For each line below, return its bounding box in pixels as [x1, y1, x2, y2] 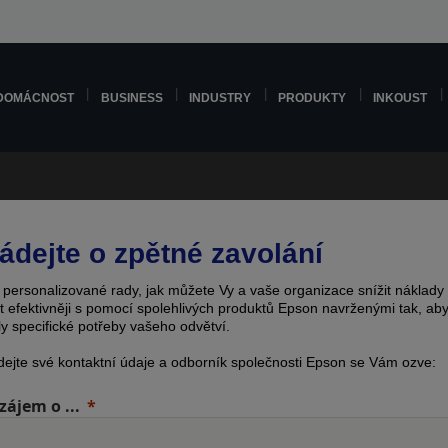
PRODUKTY [278, 91, 347, 104]
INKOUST [373, 91, 428, 104]
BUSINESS [100, 91, 163, 104]
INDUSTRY [189, 91, 252, 104]
